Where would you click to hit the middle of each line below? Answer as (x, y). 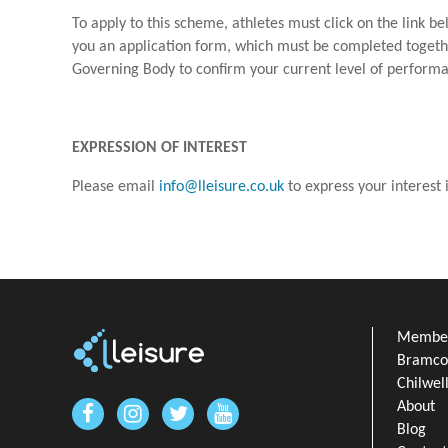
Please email (115, 186)
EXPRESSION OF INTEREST (159, 147)
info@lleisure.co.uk (221, 186)
